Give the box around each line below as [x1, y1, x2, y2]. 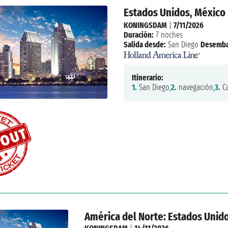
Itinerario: [131, 73, 163, 83]
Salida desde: [123, 39, 166, 49]
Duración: [123, 30, 154, 40]
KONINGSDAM [123, 20, 167, 30]
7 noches [153, 30, 183, 40]
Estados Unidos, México [123, 6, 225, 20]
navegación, [176, 82, 215, 93]
